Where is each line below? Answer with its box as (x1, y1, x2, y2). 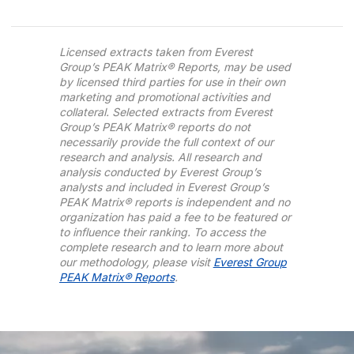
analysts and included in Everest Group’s (58, 180, 269, 194)
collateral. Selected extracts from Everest (58, 105, 273, 119)
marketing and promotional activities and (58, 90, 270, 104)
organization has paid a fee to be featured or (58, 210, 291, 224)
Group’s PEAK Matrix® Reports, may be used (58, 60, 291, 74)
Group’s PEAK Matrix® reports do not (58, 120, 250, 134)
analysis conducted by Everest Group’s (58, 165, 261, 179)
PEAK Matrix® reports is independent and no (58, 195, 290, 209)
